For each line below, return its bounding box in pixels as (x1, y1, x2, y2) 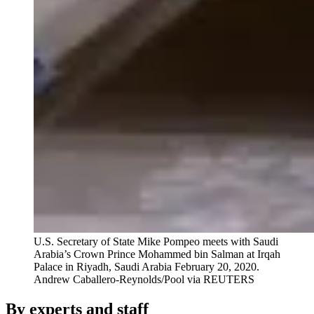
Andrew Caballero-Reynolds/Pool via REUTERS (34, 273, 254, 286)
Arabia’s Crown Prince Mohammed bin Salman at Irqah (34, 248, 280, 261)
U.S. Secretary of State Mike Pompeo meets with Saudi (34, 235, 278, 248)
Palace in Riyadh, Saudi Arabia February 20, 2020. (34, 261, 259, 273)
